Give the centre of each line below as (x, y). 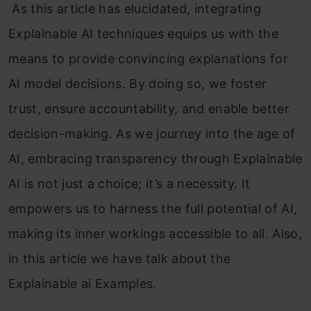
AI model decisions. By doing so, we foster (138, 83)
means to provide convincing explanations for (149, 58)
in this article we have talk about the (120, 258)
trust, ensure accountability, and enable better (149, 108)
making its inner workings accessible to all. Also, (155, 233)
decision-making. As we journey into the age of (152, 133)
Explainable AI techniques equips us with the (144, 33)
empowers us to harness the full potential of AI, (153, 208)
